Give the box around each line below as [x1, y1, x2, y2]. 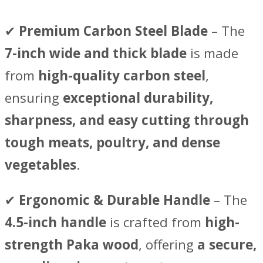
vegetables [5, 155, 76, 174]
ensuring [5, 88, 63, 107]
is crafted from [106, 213, 205, 231]
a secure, [197, 235, 257, 254]
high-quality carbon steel [38, 66, 205, 85]
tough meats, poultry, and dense [5, 133, 220, 151]
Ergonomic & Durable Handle [19, 190, 210, 209]
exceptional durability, [63, 88, 213, 107]
